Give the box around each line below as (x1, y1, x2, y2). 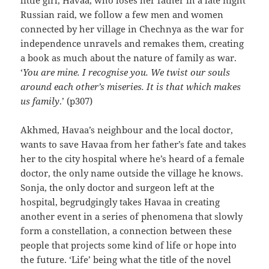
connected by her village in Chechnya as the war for (20, 22, 244, 35)
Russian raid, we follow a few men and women (20, 8, 224, 20)
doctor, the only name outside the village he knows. (20, 166, 244, 179)
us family (20, 94, 60, 107)
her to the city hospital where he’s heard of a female (20, 152, 245, 165)
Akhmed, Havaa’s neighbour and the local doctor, (20, 123, 234, 136)
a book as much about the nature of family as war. (20, 51, 237, 64)
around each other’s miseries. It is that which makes (20, 80, 241, 92)
